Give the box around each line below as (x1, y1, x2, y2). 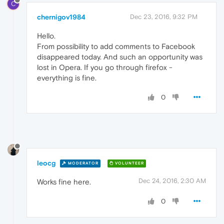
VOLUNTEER (113, 161, 144, 166)
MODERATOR (66, 161, 98, 166)
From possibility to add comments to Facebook (37, 41, 195, 50)
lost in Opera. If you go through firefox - (37, 62, 172, 71)
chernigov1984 (37, 12, 85, 21)
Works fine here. (37, 177, 91, 186)
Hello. (37, 31, 55, 40)
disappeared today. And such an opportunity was (37, 52, 202, 61)
